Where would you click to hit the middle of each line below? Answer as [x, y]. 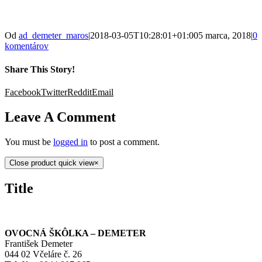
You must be [29, 142]
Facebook [23, 92]
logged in [70, 142]
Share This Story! [40, 69]
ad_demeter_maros [54, 36]
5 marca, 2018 [225, 36]
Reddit [80, 92]
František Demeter [39, 243]
